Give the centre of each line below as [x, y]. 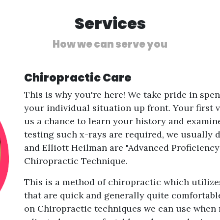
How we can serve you [110, 44]
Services [110, 23]
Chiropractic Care [78, 77]
